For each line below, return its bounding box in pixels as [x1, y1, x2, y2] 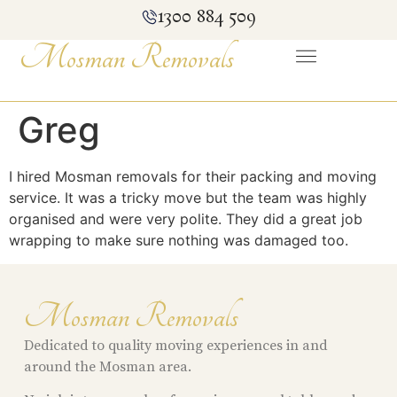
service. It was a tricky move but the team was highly [9, 189, 367, 207]
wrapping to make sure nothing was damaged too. [9, 231, 348, 250]
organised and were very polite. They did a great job [9, 210, 362, 229]
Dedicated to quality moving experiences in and [23, 337, 328, 354]
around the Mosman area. [23, 358, 191, 376]
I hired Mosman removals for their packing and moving [9, 167, 377, 186]
